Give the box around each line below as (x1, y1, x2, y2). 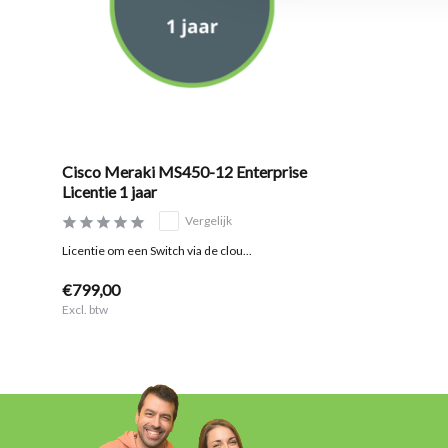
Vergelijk (185, 213, 232, 229)
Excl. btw (62, 302, 108, 318)
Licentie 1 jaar (62, 182, 157, 202)
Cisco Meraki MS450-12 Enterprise (62, 162, 307, 182)
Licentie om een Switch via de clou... (62, 243, 252, 259)
